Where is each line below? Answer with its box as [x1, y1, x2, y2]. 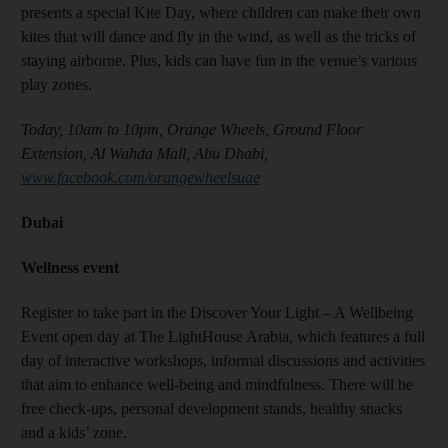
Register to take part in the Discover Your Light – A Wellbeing [21, 303, 413, 321]
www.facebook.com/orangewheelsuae [21, 168, 260, 186]
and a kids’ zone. [21, 423, 127, 441]
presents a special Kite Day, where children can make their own [21, 3, 421, 21]
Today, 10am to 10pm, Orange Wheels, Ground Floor [21, 120, 362, 138]
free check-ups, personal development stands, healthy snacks [21, 399, 402, 417]
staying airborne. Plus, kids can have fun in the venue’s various [21, 51, 417, 69]
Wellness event [21, 258, 119, 276]
